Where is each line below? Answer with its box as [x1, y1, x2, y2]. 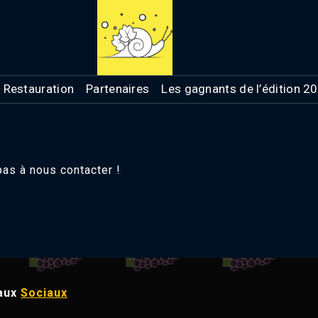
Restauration [3, 82, 75, 97]
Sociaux [21, 286, 67, 300]
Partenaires [86, 82, 150, 97]
